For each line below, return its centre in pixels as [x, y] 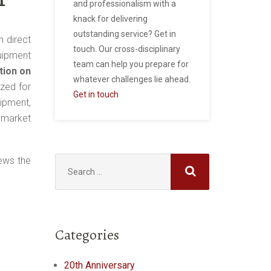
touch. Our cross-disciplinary [127, 49]
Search [69, 159]
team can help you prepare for [131, 64]
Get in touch [96, 94]
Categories [87, 234]
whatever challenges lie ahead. [132, 79]
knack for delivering [110, 18]
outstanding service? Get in [125, 34]
